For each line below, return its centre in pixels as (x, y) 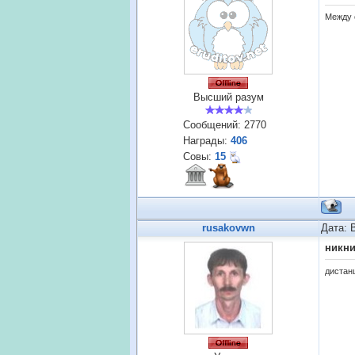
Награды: (207, 141)
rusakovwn (228, 228)
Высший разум (228, 97)
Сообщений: (214, 125)
